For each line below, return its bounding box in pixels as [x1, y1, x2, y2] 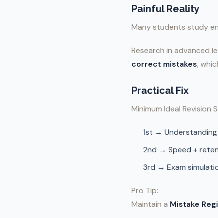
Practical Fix [131, 85, 189, 96]
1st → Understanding [143, 127, 217, 137]
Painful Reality [131, 3, 200, 15]
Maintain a [131, 199, 170, 209]
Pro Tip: [131, 185, 158, 196]
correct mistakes [131, 59, 197, 69]
